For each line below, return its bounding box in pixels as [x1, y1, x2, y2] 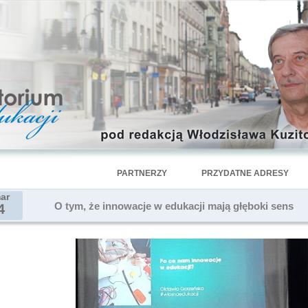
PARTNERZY [117, 168, 167, 178]
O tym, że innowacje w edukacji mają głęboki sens [54, 201, 294, 212]
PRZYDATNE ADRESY [201, 168, 289, 178]
